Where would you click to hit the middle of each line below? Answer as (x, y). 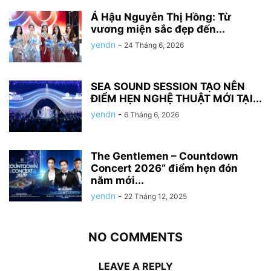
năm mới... (117, 181)
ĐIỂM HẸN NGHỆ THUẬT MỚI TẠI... (176, 99)
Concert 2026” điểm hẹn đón (164, 168)
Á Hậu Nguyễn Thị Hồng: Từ (161, 17)
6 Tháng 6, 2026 (152, 115)
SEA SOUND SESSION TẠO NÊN (168, 87)
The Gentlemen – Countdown (165, 156)
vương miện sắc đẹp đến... (158, 29)
